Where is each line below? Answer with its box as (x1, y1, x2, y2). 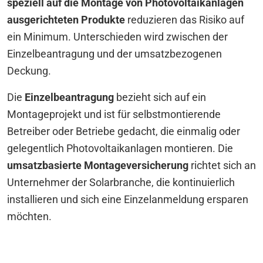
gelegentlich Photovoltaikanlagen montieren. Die (7, 143, 233, 155)
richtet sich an (188, 160, 256, 172)
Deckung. (7, 65, 51, 77)
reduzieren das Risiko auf (125, 14, 244, 26)
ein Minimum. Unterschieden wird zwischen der (7, 31, 228, 43)
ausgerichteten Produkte (7, 14, 125, 26)
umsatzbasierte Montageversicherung (7, 160, 188, 172)
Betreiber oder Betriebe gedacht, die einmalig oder (7, 126, 240, 138)
